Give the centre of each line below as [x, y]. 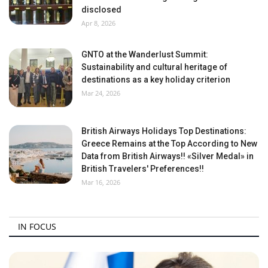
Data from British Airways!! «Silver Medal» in [167, 156]
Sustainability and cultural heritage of [154, 67]
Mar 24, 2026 [101, 93]
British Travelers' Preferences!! [143, 168]
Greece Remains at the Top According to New [169, 143]
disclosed [101, 9]
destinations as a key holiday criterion [156, 79]
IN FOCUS [37, 226]
